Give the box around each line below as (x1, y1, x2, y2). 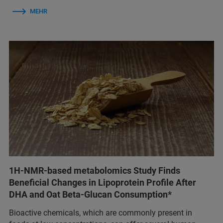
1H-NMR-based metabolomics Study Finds (9, 165, 180, 176)
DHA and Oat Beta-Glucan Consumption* (9, 189, 172, 200)
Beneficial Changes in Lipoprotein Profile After (9, 177, 196, 188)
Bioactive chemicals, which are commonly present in (9, 208, 192, 218)
